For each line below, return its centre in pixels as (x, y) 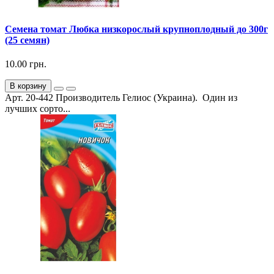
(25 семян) (27, 40)
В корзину (28, 86)
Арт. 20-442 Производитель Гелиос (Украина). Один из (121, 98)
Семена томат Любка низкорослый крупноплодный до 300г (136, 29)
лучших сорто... (38, 109)
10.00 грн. (26, 64)
